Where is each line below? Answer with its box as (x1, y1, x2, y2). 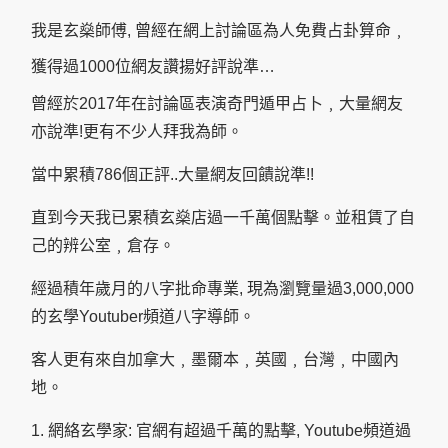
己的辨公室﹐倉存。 (31, 237, 175, 255)
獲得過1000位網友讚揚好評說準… (31, 58, 275, 76)
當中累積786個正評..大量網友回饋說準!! (31, 166, 314, 184)
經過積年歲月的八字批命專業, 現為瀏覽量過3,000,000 (31, 280, 414, 298)
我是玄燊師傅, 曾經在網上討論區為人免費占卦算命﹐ (31, 22, 407, 40)
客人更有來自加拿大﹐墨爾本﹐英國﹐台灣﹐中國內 (31, 351, 399, 369)
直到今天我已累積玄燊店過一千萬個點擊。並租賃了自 (31, 209, 415, 227)
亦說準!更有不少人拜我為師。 (31, 123, 243, 141)
